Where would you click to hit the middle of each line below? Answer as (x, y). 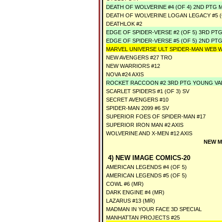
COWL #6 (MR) (125, 184)
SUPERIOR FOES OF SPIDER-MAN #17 (156, 116)
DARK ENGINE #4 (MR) (135, 192)
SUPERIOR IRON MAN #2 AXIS (145, 125)
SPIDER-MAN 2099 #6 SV (138, 108)
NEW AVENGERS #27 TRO (139, 57)
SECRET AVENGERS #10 (137, 100)
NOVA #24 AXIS (125, 74)
